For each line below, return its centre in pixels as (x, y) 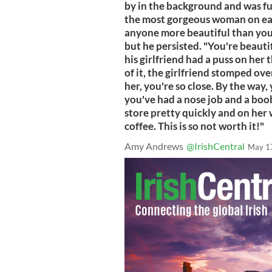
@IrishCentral (216, 146)
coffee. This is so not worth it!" (194, 126)
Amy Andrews (154, 146)
